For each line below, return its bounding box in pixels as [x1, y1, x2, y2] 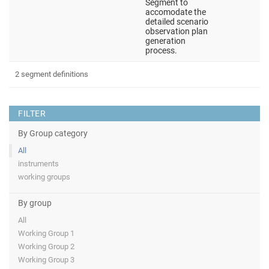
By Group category [18, 128, 88, 138]
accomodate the [145, 7, 206, 17]
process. [145, 46, 177, 55]
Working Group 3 [18, 255, 74, 265]
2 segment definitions [15, 70, 88, 79]
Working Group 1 [18, 229, 74, 238]
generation [145, 36, 186, 46]
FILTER [18, 109, 46, 118]
